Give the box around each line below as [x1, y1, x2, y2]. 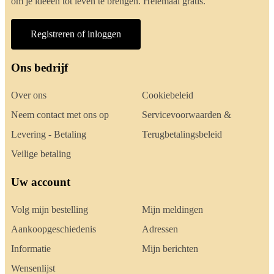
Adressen [142, 223, 178, 234]
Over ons [11, 89, 46, 100]
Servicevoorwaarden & [142, 109, 231, 120]
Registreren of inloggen [31, 28, 121, 39]
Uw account [11, 175, 70, 188]
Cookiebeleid [142, 89, 193, 100]
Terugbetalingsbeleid [142, 128, 222, 139]
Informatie [11, 243, 51, 254]
